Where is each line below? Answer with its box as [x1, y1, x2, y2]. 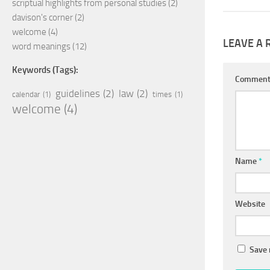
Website [235, 198, 265, 209]
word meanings [12, 40, 71, 52]
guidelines [55, 87, 100, 99]
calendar [12, 89, 40, 99]
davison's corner [12, 11, 73, 23]
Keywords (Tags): [12, 64, 78, 75]
